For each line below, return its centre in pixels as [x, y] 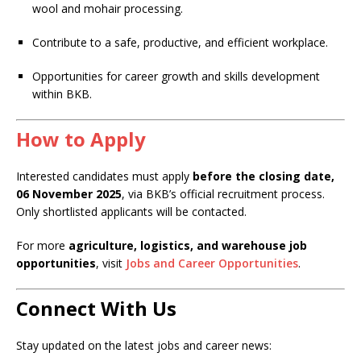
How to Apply [81, 139]
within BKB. [62, 94]
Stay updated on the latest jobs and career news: [144, 345]
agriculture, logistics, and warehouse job [188, 245]
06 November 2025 [69, 194]
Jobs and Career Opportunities [212, 263]
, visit [111, 263]
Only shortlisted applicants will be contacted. [131, 212]
